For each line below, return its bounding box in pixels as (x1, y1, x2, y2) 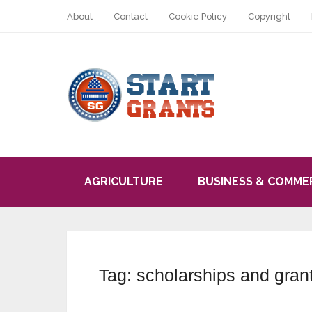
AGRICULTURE (84, 175, 163, 188)
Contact (114, 11, 148, 22)
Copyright (248, 11, 290, 22)
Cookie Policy (169, 11, 227, 22)
